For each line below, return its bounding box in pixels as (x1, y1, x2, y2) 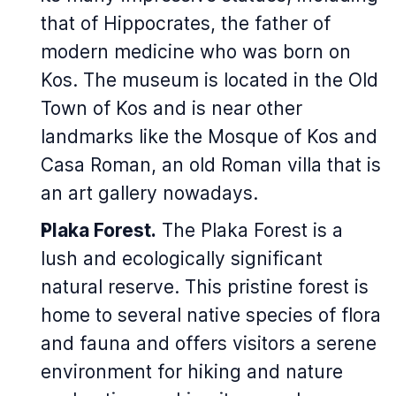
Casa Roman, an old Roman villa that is (41, 154, 381, 176)
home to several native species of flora (41, 304, 381, 326)
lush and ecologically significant (41, 247, 323, 270)
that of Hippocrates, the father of (41, 12, 331, 34)
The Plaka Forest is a (156, 219, 343, 241)
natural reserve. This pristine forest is (41, 276, 369, 298)
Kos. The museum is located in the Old (41, 69, 378, 91)
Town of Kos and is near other (41, 97, 302, 119)
